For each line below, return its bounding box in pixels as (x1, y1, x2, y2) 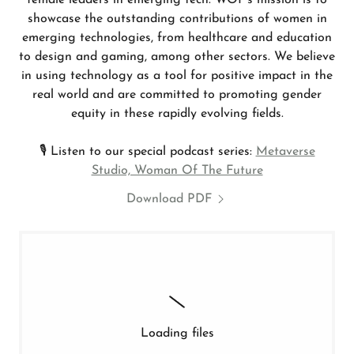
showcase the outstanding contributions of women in (27, 13, 327, 25)
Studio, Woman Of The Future (91, 164, 263, 177)
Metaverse (255, 145, 315, 158)
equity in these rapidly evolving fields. (70, 107, 284, 120)
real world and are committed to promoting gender (32, 88, 322, 101)
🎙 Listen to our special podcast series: (39, 145, 256, 158)
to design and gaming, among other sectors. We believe (19, 51, 335, 63)
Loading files (140, 327, 214, 340)
